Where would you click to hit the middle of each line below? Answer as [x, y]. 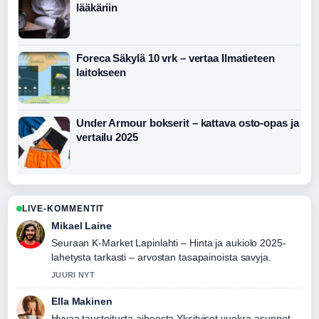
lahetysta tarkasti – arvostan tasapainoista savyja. [161, 257]
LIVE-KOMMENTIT [63, 209]
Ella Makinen [82, 302]
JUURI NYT [73, 275]
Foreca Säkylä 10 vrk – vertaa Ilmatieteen [176, 58]
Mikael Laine [82, 226]
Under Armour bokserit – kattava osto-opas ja [188, 123]
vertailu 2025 [107, 137]
